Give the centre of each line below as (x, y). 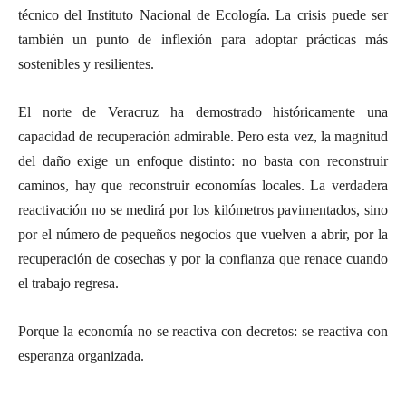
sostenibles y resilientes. (86, 63)
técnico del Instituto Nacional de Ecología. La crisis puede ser (203, 14)
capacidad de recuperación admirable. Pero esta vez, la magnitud (203, 136)
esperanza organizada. (81, 355)
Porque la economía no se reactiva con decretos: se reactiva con (203, 331)
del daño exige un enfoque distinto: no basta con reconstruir (203, 160)
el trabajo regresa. (68, 283)
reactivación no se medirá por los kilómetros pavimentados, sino (203, 209)
